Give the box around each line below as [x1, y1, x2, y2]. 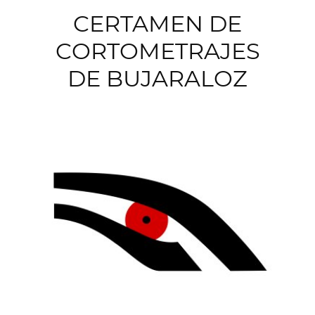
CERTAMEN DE [73, 9, 242, 37]
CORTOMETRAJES [55, 37, 260, 65]
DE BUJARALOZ [67, 64, 247, 92]
